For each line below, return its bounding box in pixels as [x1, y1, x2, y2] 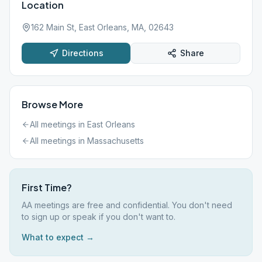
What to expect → [22, 232, 94, 242]
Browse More [22, 98, 83, 111]
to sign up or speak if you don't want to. [22, 212, 175, 222]
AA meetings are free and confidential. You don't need [22, 200, 232, 210]
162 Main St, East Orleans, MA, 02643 [31, 22, 174, 32]
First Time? [22, 181, 72, 194]
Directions [61, 48, 104, 58]
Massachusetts [87, 136, 144, 146]
